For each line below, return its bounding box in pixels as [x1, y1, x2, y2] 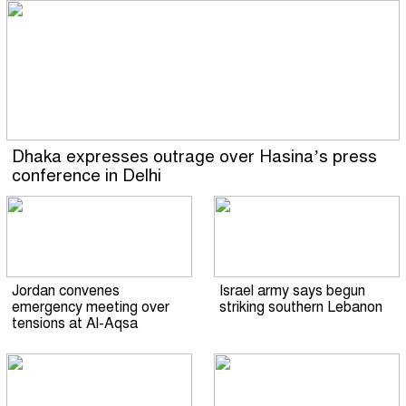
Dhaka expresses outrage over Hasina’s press [12, 146, 377, 168]
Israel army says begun [219, 282, 365, 301]
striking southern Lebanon [219, 298, 382, 317]
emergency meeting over [12, 298, 169, 317]
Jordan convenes [12, 282, 120, 301]
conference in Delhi [12, 165, 161, 187]
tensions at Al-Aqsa [12, 314, 138, 333]
